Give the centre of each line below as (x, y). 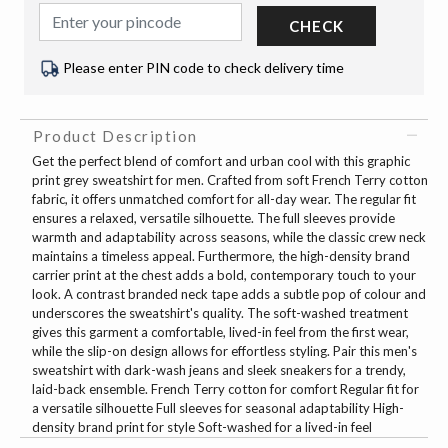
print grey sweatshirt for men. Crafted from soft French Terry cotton (230, 180)
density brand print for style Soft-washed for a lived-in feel (202, 427)
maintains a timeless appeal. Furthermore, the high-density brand (221, 256)
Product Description (115, 136)
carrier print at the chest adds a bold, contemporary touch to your (224, 275)
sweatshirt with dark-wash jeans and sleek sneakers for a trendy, (219, 370)
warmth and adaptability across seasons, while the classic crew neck (229, 237)
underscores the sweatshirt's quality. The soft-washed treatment (220, 313)
